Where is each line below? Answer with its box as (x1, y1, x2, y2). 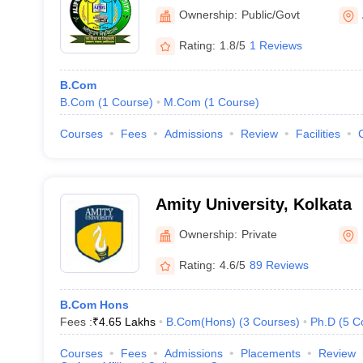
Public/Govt (241, 7, 300, 21)
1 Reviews (249, 38, 302, 52)
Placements (240, 347, 301, 360)
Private (241, 227, 277, 241)
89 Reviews (249, 258, 309, 271)
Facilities (295, 127, 340, 140)
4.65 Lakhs (98, 315, 156, 328)
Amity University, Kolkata (155, 195, 352, 213)
